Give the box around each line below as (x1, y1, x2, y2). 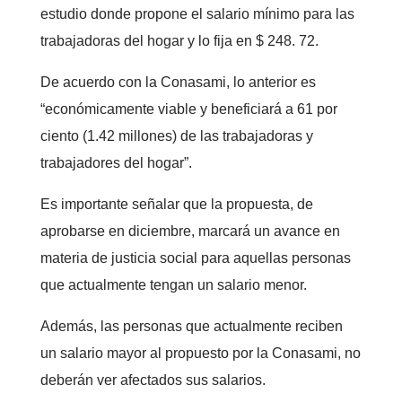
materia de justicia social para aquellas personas (39, 250, 351, 266)
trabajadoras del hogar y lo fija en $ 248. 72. (39, 33, 319, 48)
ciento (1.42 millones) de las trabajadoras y (39, 128, 313, 144)
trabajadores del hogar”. (39, 155, 192, 170)
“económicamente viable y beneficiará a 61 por (39, 101, 337, 117)
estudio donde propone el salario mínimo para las (39, 6, 354, 22)
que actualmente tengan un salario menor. (39, 277, 307, 293)
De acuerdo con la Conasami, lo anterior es (39, 74, 316, 90)
